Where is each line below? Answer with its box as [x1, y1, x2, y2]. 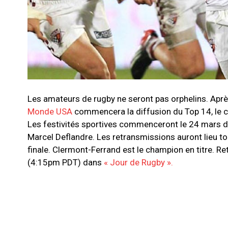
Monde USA [27, 106, 74, 117]
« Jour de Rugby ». [104, 157, 173, 168]
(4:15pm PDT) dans [27, 157, 104, 168]
